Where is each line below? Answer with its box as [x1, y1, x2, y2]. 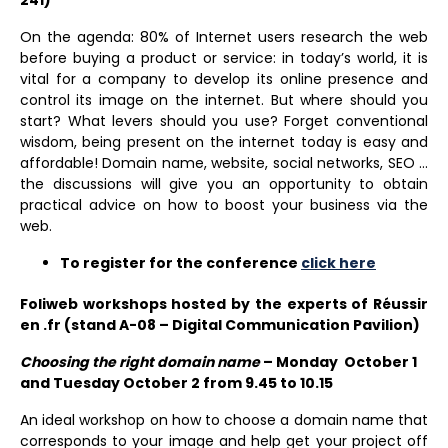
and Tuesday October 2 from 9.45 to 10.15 [20, 372, 333, 393]
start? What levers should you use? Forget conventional [20, 110, 428, 131]
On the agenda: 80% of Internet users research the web [20, 26, 428, 47]
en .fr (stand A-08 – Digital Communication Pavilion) [20, 314, 420, 335]
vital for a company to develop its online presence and [20, 68, 428, 89]
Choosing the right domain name [20, 351, 260, 372]
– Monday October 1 [260, 351, 417, 372]
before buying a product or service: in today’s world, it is [20, 47, 428, 68]
